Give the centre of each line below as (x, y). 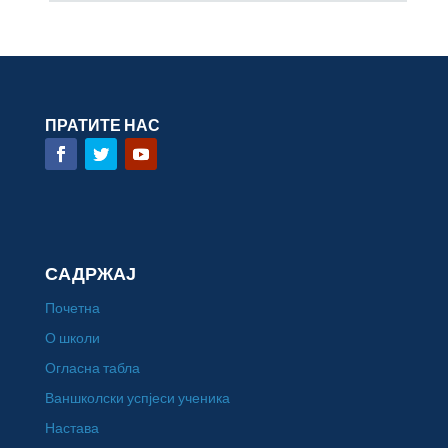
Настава (71, 427)
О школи (72, 337)
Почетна (72, 307)
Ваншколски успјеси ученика (137, 397)
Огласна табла (92, 367)
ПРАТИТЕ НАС (102, 124)
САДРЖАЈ (90, 274)
